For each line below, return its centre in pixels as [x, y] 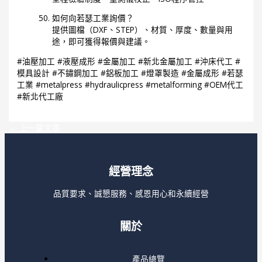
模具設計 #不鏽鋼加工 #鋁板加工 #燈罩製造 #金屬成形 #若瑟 [130, 73]
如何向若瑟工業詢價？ [93, 18]
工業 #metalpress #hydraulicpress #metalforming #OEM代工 [130, 84]
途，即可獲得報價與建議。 [101, 42]
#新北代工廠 [40, 96]
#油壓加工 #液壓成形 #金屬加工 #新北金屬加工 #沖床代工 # [129, 61]
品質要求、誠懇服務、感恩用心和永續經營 [131, 193]
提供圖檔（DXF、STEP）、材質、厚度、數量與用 [143, 30]
